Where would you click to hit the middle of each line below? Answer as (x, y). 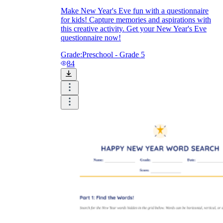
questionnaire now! (91, 38)
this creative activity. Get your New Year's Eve (134, 29)
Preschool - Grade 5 (113, 55)
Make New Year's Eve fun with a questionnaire (135, 11)
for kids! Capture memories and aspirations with (136, 20)
